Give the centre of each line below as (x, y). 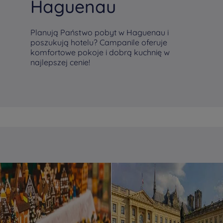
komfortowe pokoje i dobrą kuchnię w (100, 52)
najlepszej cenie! (60, 62)
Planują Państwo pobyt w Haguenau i (100, 32)
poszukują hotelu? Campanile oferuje (99, 42)
